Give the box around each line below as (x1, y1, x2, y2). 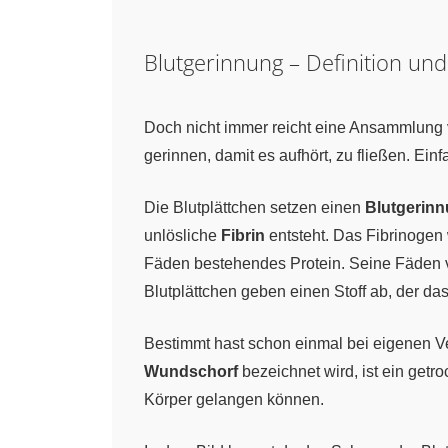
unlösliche (144, 227, 221, 244)
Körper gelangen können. (144, 391, 324, 408)
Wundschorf (144, 363, 238, 380)
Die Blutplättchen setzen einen (144, 199, 365, 216)
